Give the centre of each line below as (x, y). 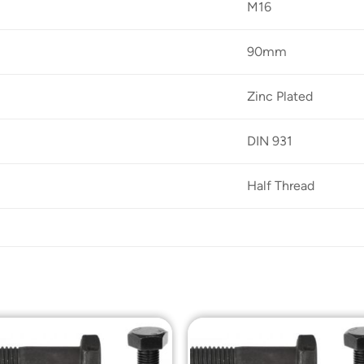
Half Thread (281, 186)
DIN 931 (270, 141)
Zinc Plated (280, 97)
